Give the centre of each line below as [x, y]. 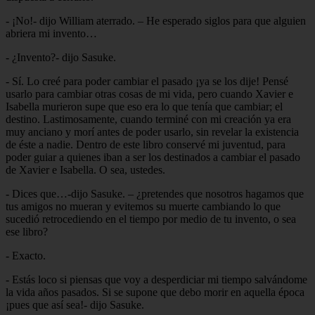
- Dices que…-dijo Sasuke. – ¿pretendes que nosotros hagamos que [155, 193]
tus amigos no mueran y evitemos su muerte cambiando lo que [143, 206]
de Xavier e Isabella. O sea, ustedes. [85, 169]
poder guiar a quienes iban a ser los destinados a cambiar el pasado [153, 157]
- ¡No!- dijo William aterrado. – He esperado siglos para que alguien [156, 20]
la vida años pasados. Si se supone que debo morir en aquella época [155, 292]
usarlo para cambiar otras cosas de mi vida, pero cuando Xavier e [149, 94]
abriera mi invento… [51, 33]
